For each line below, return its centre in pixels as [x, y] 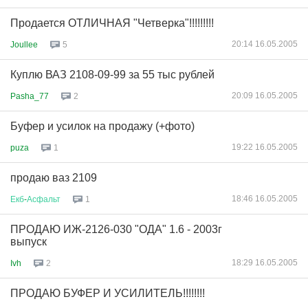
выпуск [29, 242]
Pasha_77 [30, 96]
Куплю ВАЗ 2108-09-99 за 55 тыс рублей [112, 75]
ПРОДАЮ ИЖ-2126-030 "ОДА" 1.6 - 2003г [116, 229]
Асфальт [44, 199]
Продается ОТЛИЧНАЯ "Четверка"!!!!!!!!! [112, 23]
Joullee [24, 44]
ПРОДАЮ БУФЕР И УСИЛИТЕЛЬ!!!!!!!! [108, 293]
